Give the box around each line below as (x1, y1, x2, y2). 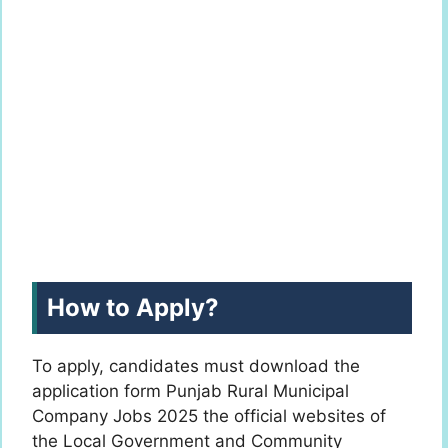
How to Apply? (47, 292, 219, 322)
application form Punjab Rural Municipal (32, 380, 349, 401)
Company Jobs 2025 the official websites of (32, 405, 386, 426)
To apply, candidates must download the (32, 355, 360, 376)
